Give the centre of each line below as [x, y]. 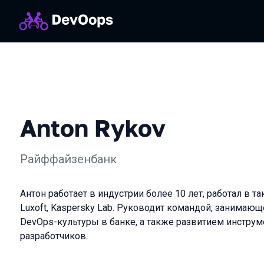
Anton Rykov [93, 128]
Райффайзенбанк [68, 159]
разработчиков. [54, 236]
